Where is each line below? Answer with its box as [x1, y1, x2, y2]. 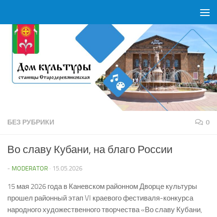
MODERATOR [12, 165, 48, 172]
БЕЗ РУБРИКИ [7, 118, 54, 127]
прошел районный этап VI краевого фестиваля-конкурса [7, 194, 193, 203]
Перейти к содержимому [13, 9, 108, 18]
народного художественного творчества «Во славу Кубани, [7, 205, 202, 215]
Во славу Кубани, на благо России [7, 143, 172, 156]
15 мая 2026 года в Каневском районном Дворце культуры [7, 182, 197, 191]
